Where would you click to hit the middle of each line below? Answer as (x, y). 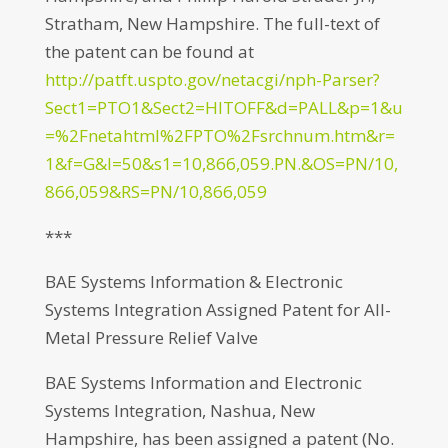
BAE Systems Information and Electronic (203, 382)
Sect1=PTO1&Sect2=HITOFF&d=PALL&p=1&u (223, 107)
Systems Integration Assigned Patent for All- (217, 309)
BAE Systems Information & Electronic (193, 281)
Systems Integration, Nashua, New (179, 410)
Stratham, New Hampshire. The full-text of (212, 23)
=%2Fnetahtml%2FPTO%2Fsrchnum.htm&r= (219, 135)
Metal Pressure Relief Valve (151, 337)
